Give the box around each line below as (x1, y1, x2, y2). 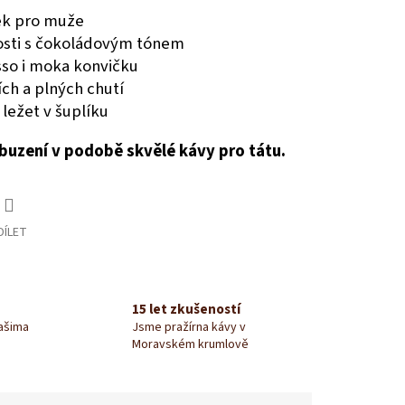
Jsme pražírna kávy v (131, 317, 246, 336)
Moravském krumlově (131, 334, 249, 353)
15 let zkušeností (131, 298, 240, 319)
